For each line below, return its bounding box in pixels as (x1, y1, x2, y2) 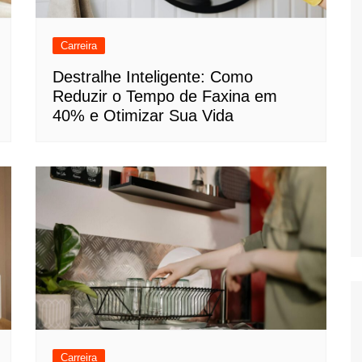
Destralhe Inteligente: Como (53, 67, 253, 86)
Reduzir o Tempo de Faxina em (53, 86, 277, 105)
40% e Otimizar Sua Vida (53, 106, 234, 124)
